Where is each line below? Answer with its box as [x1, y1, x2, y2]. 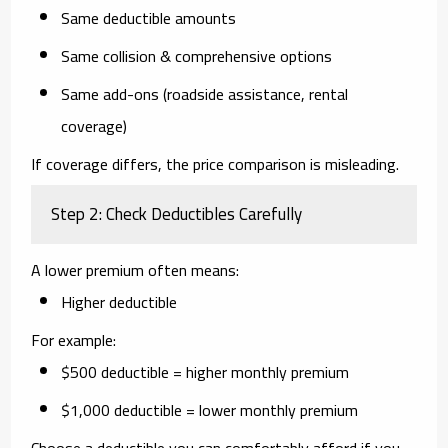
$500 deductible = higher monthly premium [61, 356, 350, 387]
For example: [31, 324, 117, 355]
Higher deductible [61, 286, 178, 317]
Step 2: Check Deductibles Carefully [51, 197, 303, 230]
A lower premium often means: [31, 254, 240, 285]
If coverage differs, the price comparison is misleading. [31, 148, 400, 179]
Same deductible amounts [61, 2, 237, 33]
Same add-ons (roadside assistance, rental [61, 78, 349, 109]
